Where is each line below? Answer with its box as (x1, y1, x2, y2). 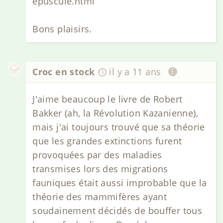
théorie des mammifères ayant (32, 190, 167, 203)
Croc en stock (32, 66, 95, 78)
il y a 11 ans (109, 66, 161, 78)
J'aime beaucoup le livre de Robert (32, 93, 183, 105)
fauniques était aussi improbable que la (32, 176, 207, 189)
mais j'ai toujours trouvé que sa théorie (32, 120, 205, 133)
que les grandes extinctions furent (32, 134, 182, 147)
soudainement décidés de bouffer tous (32, 204, 203, 217)
